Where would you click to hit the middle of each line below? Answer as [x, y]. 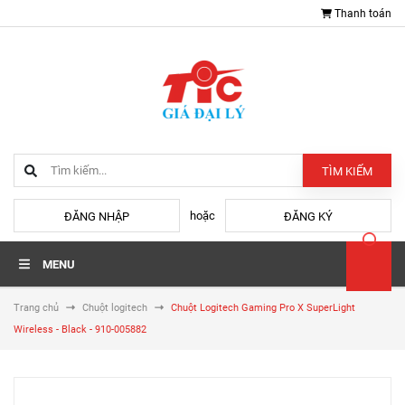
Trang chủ [36, 308]
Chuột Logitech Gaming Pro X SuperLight [263, 308]
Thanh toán [363, 14]
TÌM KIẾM [347, 171]
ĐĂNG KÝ [308, 217]
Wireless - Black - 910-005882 [80, 330]
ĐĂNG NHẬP [97, 217]
